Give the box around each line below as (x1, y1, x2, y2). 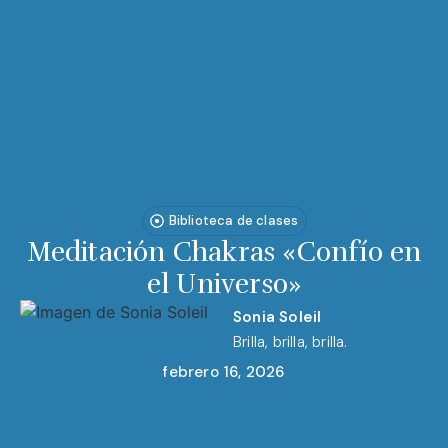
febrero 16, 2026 (163, 362, 285, 382)
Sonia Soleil (233, 307, 322, 327)
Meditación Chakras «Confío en (26, 235, 422, 269)
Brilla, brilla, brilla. (233, 332, 348, 352)
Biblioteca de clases (168, 212, 299, 229)
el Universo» (146, 267, 302, 301)
